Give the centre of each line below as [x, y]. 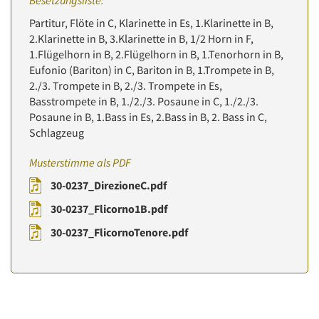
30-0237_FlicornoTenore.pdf [119, 232]
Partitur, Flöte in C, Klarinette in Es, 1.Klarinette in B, [151, 23]
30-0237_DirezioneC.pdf [109, 185]
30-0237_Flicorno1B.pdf [109, 209]
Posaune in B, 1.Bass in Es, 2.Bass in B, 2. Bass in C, [148, 117]
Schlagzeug [57, 132]
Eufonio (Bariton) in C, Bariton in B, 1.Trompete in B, [152, 70]
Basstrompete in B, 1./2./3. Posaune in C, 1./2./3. [144, 101]
